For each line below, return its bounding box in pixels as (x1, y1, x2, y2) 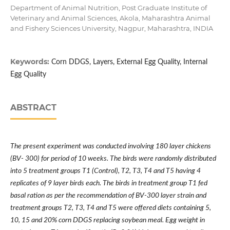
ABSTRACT (10, 103, 56, 113)
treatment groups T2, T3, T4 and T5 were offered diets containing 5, (10, 204, 211, 212)
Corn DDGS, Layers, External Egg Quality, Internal (51, 59, 207, 66)
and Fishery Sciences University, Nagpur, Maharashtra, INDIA (10, 24, 213, 33)
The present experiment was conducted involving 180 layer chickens (10, 143, 211, 150)
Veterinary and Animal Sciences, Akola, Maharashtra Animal (10, 14, 210, 23)
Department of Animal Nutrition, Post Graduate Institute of (10, 4, 207, 12)
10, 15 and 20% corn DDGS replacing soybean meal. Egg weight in (10, 217, 205, 224)
